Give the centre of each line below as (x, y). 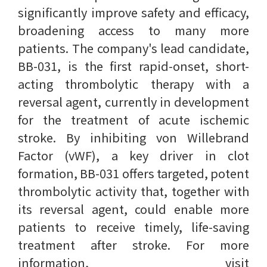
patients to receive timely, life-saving (133, 227)
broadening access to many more (133, 30)
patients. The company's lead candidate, (133, 48)
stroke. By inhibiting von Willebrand (133, 137)
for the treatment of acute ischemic (133, 119)
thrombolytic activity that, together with (133, 191)
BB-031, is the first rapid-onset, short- (133, 66)
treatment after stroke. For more (133, 245)
